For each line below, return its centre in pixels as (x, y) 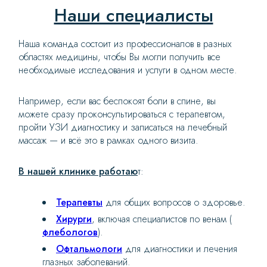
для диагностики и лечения (180, 249)
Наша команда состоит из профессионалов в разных (125, 44)
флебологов (70, 232)
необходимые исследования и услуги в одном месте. (129, 70)
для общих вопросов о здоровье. (174, 203)
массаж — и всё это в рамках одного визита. (108, 141)
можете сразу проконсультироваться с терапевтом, (122, 114)
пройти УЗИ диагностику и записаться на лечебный (123, 128)
